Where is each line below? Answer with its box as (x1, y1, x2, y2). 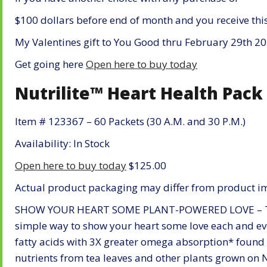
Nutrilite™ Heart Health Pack (15, 81, 263, 104)
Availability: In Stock (15, 136, 110, 151)
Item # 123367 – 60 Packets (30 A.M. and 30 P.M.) (15, 114, 246, 129)
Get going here (15, 57, 86, 71)
